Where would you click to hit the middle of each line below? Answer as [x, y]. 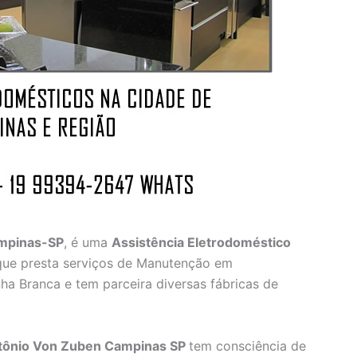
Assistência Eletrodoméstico [201, 243]
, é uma [88, 243]
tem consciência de [247, 345]
